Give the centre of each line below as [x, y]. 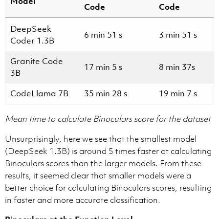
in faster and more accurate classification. [83, 200]
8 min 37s [177, 67]
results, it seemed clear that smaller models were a [98, 175]
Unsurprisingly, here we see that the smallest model [101, 139]
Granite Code [37, 61]
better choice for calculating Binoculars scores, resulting [108, 188]
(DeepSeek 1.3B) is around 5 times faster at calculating [108, 151]
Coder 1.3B [32, 41]
